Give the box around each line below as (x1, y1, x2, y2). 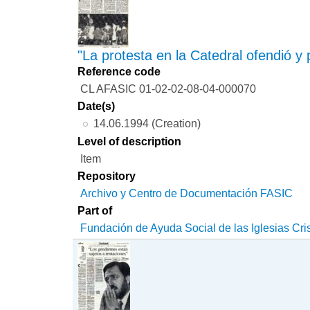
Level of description (77, 134, 182, 147)
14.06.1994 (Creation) (93, 116, 201, 129)
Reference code (77, 64, 161, 77)
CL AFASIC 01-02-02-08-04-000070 (80, 82, 257, 95)
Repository (77, 169, 136, 182)
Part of (77, 203, 113, 217)
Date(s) (77, 99, 116, 112)
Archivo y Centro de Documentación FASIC (80, 186, 293, 199)
